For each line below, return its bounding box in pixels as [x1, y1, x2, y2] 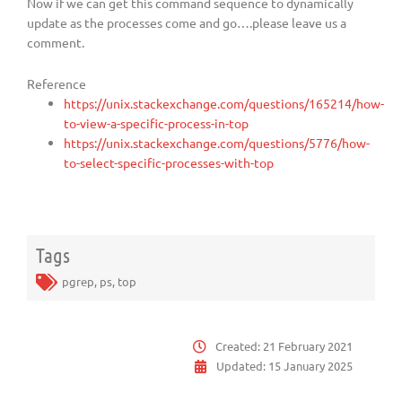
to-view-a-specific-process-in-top [64, 114, 249, 131]
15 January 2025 [268, 358, 353, 374]
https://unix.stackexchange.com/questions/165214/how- [64, 94, 385, 111]
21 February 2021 [263, 338, 353, 354]
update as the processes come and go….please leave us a [27, 13, 346, 31]
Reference [27, 74, 86, 92]
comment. [27, 33, 84, 50]
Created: [215, 338, 263, 354]
